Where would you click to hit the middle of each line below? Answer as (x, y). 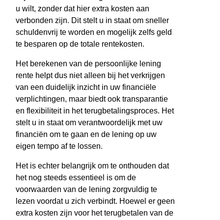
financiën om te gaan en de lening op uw (86, 135)
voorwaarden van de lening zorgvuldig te (86, 190)
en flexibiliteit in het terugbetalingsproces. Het (95, 111)
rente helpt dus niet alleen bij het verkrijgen (90, 76)
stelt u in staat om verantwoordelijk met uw (89, 123)
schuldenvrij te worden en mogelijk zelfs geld (94, 32)
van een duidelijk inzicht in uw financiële (86, 87)
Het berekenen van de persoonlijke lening (88, 64)
